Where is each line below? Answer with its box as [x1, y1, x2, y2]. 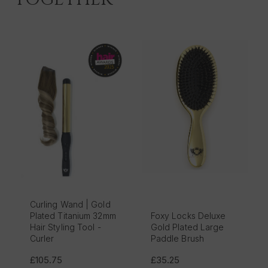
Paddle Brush [150, 233, 204, 243]
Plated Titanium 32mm [29, 210, 116, 221]
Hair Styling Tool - [29, 221, 101, 232]
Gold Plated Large [150, 221, 224, 232]
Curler [29, 233, 54, 243]
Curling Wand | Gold [29, 199, 111, 209]
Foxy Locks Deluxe [150, 210, 226, 221]
